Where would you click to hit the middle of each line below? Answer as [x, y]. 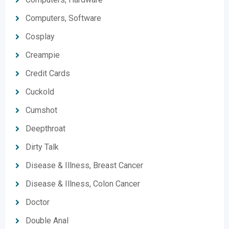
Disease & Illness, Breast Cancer [84, 165]
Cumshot [41, 110]
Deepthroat [45, 129]
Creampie [43, 55]
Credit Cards [48, 73]
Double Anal [47, 221]
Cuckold [40, 92]
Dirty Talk [42, 147]
